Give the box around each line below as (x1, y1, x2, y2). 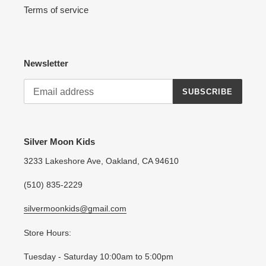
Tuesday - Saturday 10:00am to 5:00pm (24, 252, 173, 262)
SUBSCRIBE (182, 87, 233, 96)
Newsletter (24, 58, 68, 68)
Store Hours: (24, 227, 71, 237)
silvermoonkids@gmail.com (24, 204, 126, 214)
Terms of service (24, 4, 88, 15)
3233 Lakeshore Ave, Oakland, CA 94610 (24, 156, 179, 166)
